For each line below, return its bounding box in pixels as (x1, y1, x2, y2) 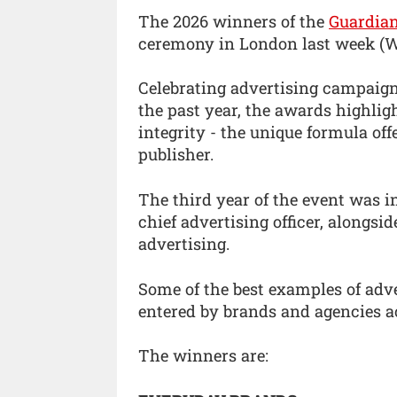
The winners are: (138, 345, 269, 367)
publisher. (138, 144, 214, 166)
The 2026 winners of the (138, 10, 329, 32)
